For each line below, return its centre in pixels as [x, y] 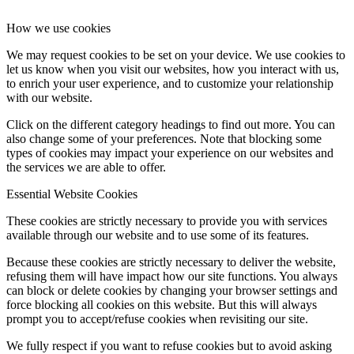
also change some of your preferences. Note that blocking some [164, 139]
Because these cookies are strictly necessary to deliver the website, [171, 262]
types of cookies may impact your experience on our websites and [170, 153]
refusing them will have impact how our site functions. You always [172, 277]
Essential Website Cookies [72, 194]
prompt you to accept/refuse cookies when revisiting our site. [157, 319]
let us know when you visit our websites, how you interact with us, [173, 70]
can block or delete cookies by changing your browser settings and [172, 291]
